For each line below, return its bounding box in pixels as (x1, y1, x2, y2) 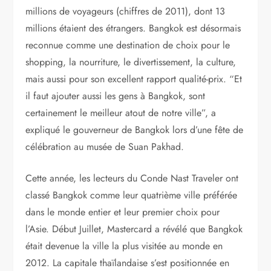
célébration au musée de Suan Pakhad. (25, 140, 184, 154)
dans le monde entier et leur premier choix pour (25, 205, 220, 219)
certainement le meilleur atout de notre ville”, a (25, 106, 217, 120)
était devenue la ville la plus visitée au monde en (25, 239, 223, 253)
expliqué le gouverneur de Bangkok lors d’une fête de (25, 123, 244, 137)
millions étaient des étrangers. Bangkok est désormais (25, 21, 241, 35)
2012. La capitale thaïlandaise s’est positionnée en (25, 256, 230, 270)
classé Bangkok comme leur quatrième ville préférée (25, 188, 238, 202)
